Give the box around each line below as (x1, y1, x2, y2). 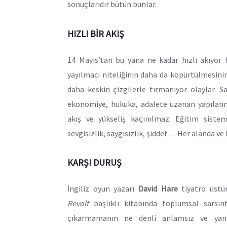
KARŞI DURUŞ (67, 157, 122, 169)
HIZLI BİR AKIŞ (67, 27, 124, 40)
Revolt (67, 198, 89, 209)
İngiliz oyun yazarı (67, 183, 138, 194)
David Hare (138, 183, 178, 194)
